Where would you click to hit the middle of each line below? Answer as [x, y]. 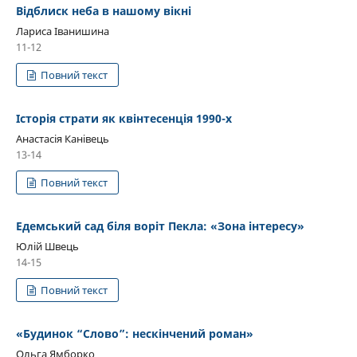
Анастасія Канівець [63, 138]
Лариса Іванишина [63, 31]
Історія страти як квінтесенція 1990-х [124, 118]
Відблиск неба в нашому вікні [104, 10]
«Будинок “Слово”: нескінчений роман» [135, 333]
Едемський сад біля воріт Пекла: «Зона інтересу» [160, 226]
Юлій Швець [47, 246]
